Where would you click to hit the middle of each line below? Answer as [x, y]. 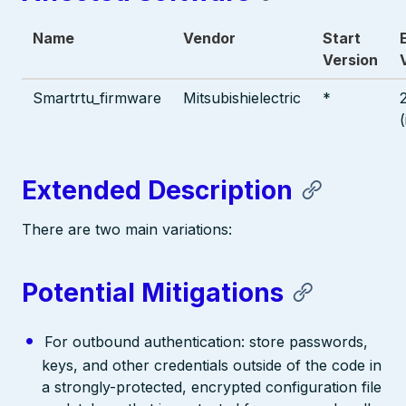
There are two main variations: [127, 229]
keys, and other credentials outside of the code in [212, 366]
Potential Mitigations [153, 293]
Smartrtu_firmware [97, 97]
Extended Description [157, 190]
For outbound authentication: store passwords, [206, 342]
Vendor [209, 38]
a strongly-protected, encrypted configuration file [212, 387]
